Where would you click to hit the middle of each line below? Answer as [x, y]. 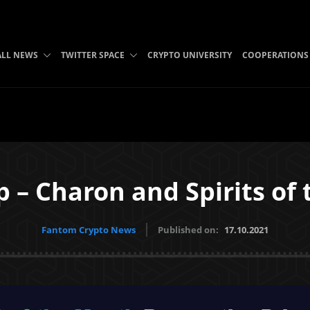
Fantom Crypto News [89, 230]
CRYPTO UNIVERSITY [189, 55]
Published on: [189, 230]
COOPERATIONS [275, 55]
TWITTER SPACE [92, 55]
